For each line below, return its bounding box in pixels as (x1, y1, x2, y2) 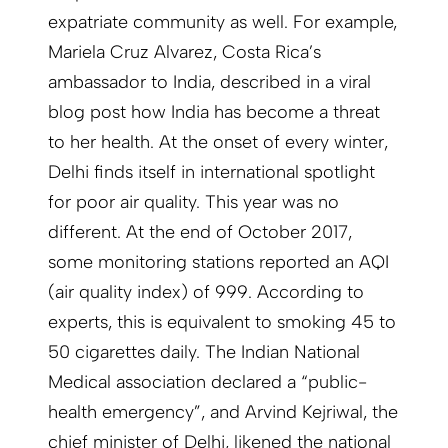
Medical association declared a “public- (48, 371, 367, 394)
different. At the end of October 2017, (48, 221, 352, 244)
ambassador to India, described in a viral (48, 71, 371, 94)
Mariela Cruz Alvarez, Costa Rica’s (48, 41, 321, 64)
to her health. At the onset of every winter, (48, 131, 388, 154)
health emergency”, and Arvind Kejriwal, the (48, 401, 398, 424)
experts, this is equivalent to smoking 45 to (48, 311, 396, 334)
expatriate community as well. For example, (48, 11, 397, 34)
